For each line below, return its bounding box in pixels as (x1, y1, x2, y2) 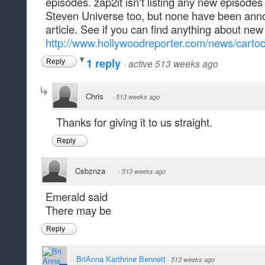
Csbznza (75, 165, 105, 177)
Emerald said (46, 189, 108, 205)
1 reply (86, 55, 124, 72)
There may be (46, 202, 111, 218)
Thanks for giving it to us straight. (56, 114, 212, 130)
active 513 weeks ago (128, 57, 218, 70)
